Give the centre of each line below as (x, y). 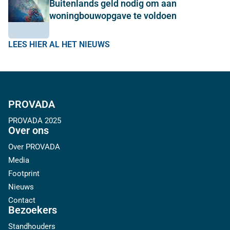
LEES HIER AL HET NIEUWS (59, 44)
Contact (22, 200)
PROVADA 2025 (35, 121)
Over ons (28, 130)
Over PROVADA (34, 147)
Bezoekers (33, 210)
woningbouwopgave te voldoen (113, 16)
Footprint (24, 174)
